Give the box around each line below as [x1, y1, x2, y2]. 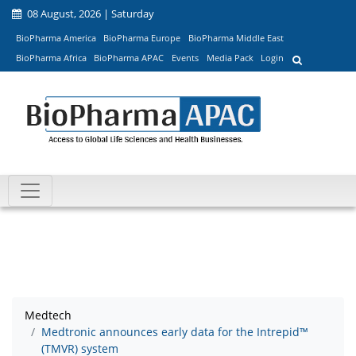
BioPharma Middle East [188, 31, 284, 44]
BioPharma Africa [15, 52, 87, 64]
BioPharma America [15, 31, 96, 44]
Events [171, 52, 199, 64]
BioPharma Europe [103, 31, 181, 44]
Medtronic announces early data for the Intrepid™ [41, 324, 308, 340]
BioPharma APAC [94, 52, 164, 64]
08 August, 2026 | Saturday [25, 6, 154, 21]
